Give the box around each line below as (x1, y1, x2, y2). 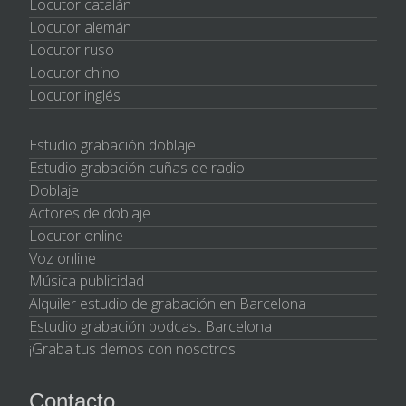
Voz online (29, 247, 96, 268)
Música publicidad (29, 270, 144, 291)
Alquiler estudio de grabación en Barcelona (29, 293, 306, 314)
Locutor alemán (29, 16, 131, 37)
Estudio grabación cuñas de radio (29, 157, 245, 178)
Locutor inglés (29, 84, 121, 105)
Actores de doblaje (29, 202, 150, 223)
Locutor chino (29, 62, 120, 82)
